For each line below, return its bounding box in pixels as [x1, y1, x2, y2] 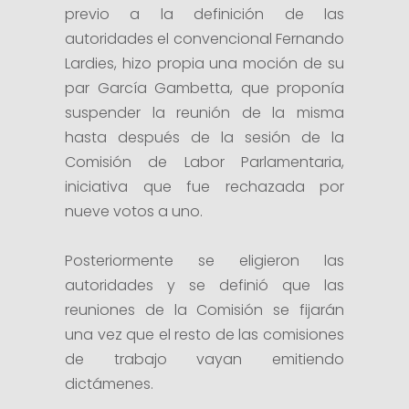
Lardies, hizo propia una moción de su [65, 53, 344, 74]
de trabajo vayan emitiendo [65, 349, 344, 370]
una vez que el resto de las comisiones [65, 324, 344, 345]
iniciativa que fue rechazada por [65, 176, 344, 197]
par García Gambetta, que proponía [65, 78, 344, 99]
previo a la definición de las [65, 4, 344, 25]
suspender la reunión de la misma [65, 102, 344, 123]
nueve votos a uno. [65, 201, 203, 222]
